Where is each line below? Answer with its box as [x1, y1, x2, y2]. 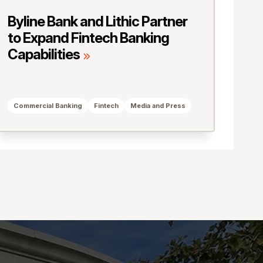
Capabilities [7, 46, 80, 63]
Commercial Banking [13, 102, 82, 110]
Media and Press [130, 102, 186, 110]
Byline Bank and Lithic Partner [7, 13, 187, 31]
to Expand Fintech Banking [7, 29, 169, 47]
